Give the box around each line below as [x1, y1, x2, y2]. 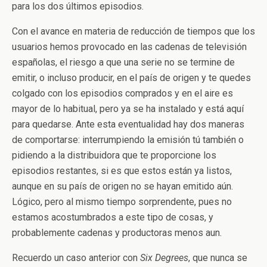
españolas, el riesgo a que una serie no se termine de [12, 57, 235, 68]
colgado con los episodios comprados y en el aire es [12, 88, 233, 99]
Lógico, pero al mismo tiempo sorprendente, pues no [12, 196, 232, 207]
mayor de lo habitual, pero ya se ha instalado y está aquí [12, 103, 244, 114]
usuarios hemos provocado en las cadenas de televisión [12, 41, 247, 52]
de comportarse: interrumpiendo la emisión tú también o [12, 134, 244, 145]
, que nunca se [188, 252, 247, 263]
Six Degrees [140, 252, 188, 263]
